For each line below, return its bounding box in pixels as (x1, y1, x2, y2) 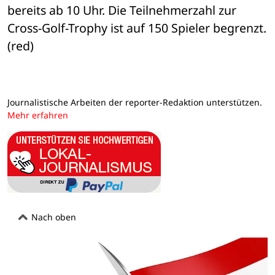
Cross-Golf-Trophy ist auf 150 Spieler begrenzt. (7, 20, 266, 37)
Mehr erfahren (7, 109, 68, 122)
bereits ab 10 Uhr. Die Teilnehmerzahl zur (7, 2, 236, 19)
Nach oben (29, 211, 76, 223)
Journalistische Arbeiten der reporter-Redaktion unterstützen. (7, 96, 262, 109)
